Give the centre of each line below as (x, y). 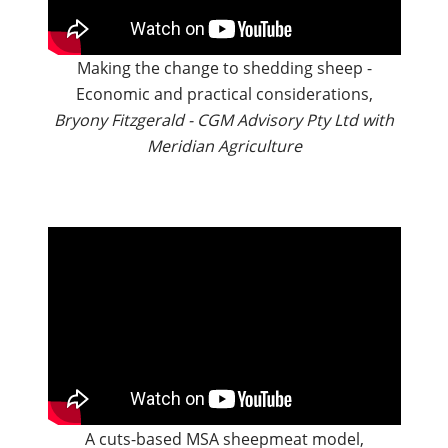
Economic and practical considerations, (224, 94)
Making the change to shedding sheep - (224, 68)
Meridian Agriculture (224, 146)
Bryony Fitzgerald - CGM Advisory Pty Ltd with (224, 120)
